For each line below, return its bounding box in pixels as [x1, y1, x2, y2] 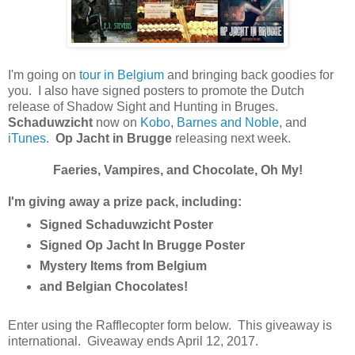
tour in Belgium [79, 68, 164, 82]
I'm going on [8, 68, 79, 82]
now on [93, 116, 140, 130]
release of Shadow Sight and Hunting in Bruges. [8, 100, 281, 114]
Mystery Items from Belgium [39, 258, 207, 273]
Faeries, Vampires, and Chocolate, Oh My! [52, 163, 303, 177]
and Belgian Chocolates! [39, 279, 188, 293]
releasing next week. [172, 132, 291, 146]
